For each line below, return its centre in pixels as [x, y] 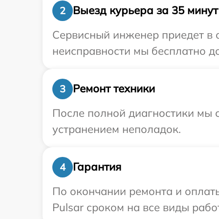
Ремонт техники [114, 89]
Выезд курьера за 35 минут [145, 11]
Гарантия [97, 167]
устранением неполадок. [117, 129]
